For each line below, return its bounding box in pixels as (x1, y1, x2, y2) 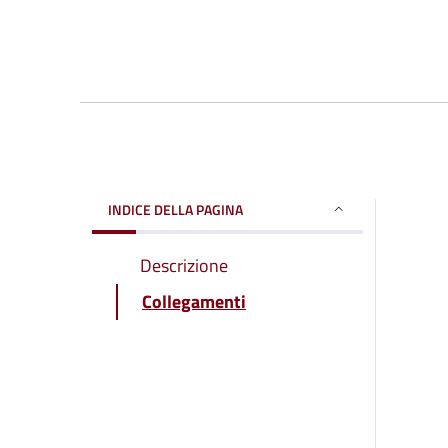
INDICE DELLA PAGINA (108, 198, 243, 220)
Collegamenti (142, 287, 246, 315)
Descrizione (140, 251, 228, 279)
